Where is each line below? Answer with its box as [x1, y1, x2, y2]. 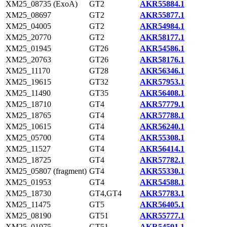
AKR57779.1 [140, 100, 184, 108]
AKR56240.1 [140, 122, 184, 131]
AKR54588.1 [140, 178, 184, 186]
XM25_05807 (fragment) [6, 167, 87, 175]
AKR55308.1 [140, 133, 184, 142]
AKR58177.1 [140, 33, 184, 42]
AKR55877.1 [140, 11, 184, 19]
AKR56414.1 [140, 144, 184, 153]
